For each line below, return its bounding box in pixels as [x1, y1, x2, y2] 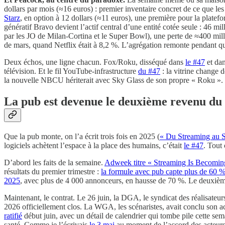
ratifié [4, 211, 22, 220]
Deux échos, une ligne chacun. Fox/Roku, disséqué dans [4, 58, 185, 67]
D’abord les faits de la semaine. [4, 158, 104, 167]
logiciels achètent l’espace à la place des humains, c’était [4, 141, 184, 150]
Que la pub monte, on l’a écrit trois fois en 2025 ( [4, 132, 160, 141]
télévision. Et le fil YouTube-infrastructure [4, 67, 138, 76]
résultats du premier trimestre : [4, 167, 101, 176]
